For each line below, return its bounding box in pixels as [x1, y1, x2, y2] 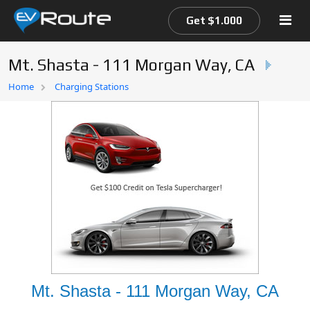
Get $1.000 [186, 15, 242, 26]
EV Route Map [14, 107, 84, 119]
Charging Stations [55, 80, 129, 93]
